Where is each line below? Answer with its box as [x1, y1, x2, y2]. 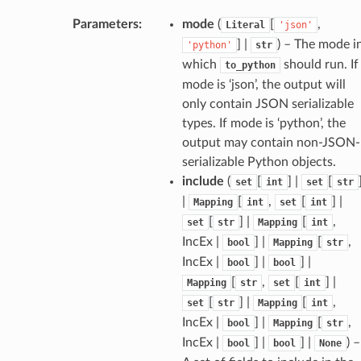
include [181, 174, 224, 188]
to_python [224, 59, 276, 71]
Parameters [72, 17, 139, 31]
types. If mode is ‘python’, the [181, 116, 346, 130]
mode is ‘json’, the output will [181, 77, 346, 91]
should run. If [280, 57, 359, 71]
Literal [225, 19, 265, 31]
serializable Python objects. [181, 155, 336, 168]
